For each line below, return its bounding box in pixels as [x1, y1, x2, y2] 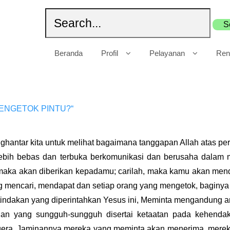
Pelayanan [149, 49, 185, 58]
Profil [101, 49, 119, 58]
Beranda [54, 49, 83, 58]
